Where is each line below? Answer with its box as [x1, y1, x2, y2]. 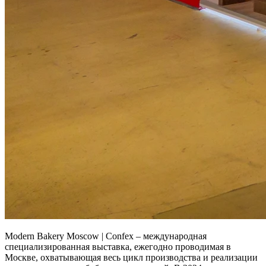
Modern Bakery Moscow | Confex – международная [5, 231, 207, 242]
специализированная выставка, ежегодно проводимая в [5, 242, 231, 252]
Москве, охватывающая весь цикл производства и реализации [5, 252, 258, 263]
